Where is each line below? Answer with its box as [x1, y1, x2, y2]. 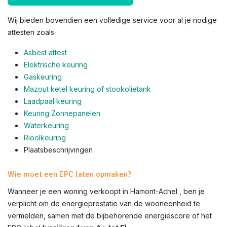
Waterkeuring [24, 121, 69, 130]
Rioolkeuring [24, 133, 66, 142]
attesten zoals [8, 28, 54, 36]
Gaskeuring [24, 72, 62, 81]
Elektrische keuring [24, 60, 88, 69]
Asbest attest [24, 48, 67, 57]
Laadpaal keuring [24, 97, 82, 105]
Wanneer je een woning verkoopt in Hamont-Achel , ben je [8, 187, 205, 196]
